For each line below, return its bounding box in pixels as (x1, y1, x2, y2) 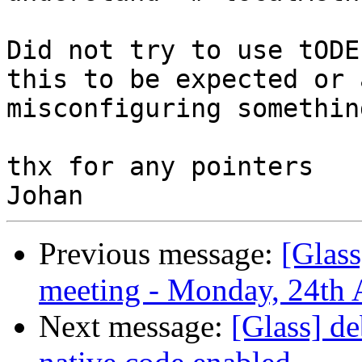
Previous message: (39, 236, 281, 271)
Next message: (39, 309, 231, 344)
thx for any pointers (6, 152, 314, 182)
